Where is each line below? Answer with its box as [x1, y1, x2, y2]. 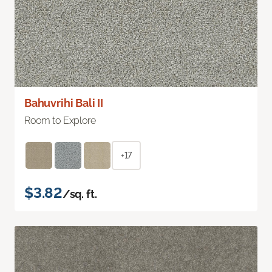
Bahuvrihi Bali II [24, 97, 103, 110]
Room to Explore [24, 115, 96, 127]
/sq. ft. [62, 188, 97, 201]
